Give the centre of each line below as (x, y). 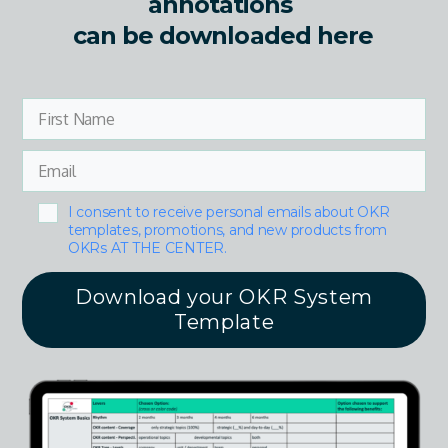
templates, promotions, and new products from (228, 229)
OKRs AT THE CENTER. (147, 247)
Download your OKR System (224, 296)
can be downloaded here (223, 35)
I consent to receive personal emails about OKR (229, 211)
